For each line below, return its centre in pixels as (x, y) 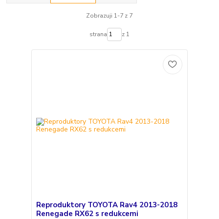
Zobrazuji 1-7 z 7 (109, 15)
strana (98, 34)
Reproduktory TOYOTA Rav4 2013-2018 (107, 205)
